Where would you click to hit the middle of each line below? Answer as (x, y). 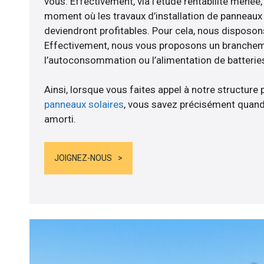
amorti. (60, 119)
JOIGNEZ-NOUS (83, 158)
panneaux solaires (84, 105)
